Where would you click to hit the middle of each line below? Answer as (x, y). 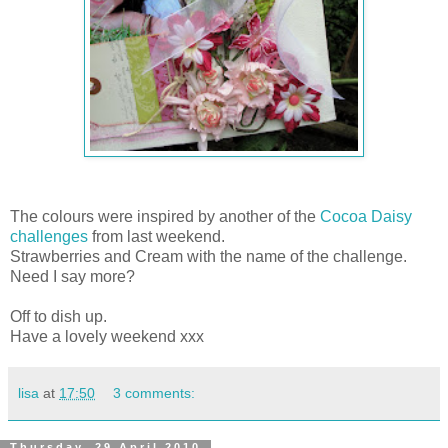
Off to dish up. (58, 316)
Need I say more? (72, 276)
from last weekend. (158, 236)
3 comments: (154, 392)
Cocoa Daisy (366, 216)
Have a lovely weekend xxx (107, 336)
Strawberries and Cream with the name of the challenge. (208, 256)
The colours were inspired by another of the (165, 216)
